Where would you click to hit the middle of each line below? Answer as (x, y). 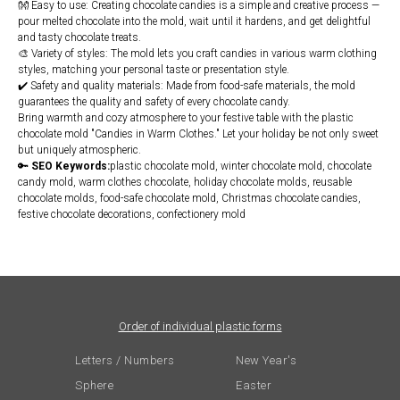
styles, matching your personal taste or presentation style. (154, 70)
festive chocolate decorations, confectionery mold (132, 215)
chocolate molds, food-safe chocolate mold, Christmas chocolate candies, (189, 199)
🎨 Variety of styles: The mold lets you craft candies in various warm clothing (197, 54)
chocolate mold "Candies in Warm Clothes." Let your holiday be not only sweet (198, 134)
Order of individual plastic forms (200, 327)
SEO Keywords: (71, 167)
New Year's (266, 361)
